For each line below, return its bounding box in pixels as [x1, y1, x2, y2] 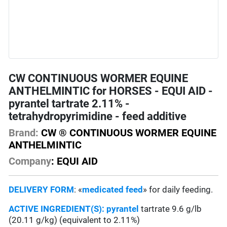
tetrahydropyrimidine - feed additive [9, 110, 187, 123]
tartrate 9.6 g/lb [139, 204, 202, 214]
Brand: [9, 127, 39, 139]
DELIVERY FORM [9, 184, 74, 195]
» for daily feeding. [143, 184, 213, 195]
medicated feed [82, 184, 143, 195]
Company [9, 155, 52, 168]
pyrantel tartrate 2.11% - [9, 97, 130, 110]
